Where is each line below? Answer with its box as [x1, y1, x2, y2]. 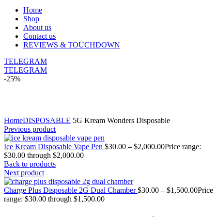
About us [23, 23, 51, 31]
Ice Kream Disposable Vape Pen [4, 142, 105, 151]
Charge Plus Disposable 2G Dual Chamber [4, 186, 138, 194]
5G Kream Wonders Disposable [71, 116, 170, 124]
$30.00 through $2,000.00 [4, 151, 84, 159]
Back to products [4, 160, 56, 168]
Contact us [23, 32, 56, 40]
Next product [4, 169, 44, 177]
